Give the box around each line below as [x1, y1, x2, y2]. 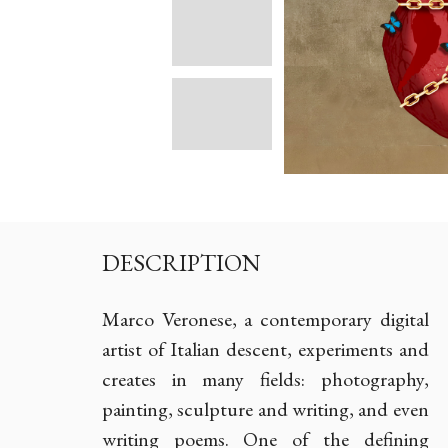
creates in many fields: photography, [102, 366, 429, 392]
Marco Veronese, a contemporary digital [102, 306, 429, 332]
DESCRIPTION [102, 247, 261, 278]
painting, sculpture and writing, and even [102, 396, 429, 422]
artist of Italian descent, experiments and [102, 336, 429, 362]
